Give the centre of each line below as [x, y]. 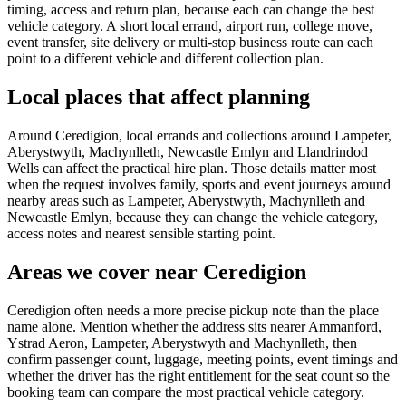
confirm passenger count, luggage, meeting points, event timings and [203, 359]
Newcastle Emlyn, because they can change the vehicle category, [193, 217]
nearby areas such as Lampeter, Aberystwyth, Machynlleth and [186, 200]
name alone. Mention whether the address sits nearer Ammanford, [194, 326]
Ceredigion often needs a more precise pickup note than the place [193, 310]
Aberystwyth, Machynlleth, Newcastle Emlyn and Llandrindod [188, 151]
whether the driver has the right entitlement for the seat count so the [198, 375]
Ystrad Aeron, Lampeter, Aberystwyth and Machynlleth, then [182, 343]
